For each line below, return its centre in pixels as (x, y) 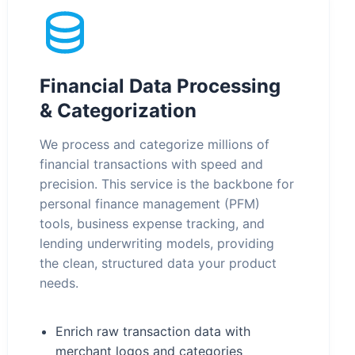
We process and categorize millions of (155, 144)
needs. (59, 283)
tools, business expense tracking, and (153, 223)
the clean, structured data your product (158, 263)
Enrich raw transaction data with (153, 331)
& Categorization (118, 111)
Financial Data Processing (160, 86)
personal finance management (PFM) (150, 204)
